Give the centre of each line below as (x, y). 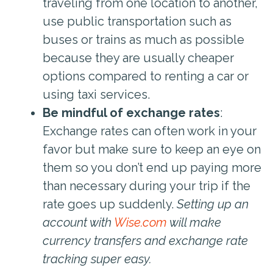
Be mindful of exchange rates (131, 112)
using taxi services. (96, 94)
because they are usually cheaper (138, 58)
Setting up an (213, 204)
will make (194, 222)
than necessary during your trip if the (147, 186)
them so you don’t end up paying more (152, 167)
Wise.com (140, 222)
